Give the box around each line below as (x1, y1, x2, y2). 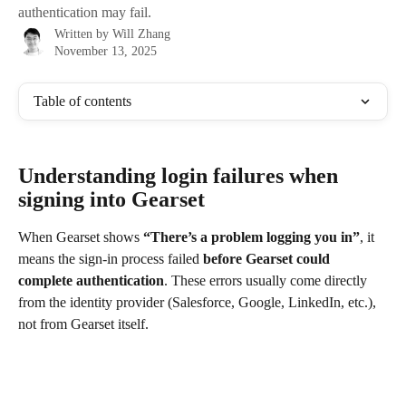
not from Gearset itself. (18, 316, 149, 333)
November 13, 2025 (54, 44, 157, 58)
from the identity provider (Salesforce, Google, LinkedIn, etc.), (18, 295, 380, 311)
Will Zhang (112, 27, 170, 41)
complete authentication (18, 273, 164, 289)
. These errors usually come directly (164, 273, 371, 289)
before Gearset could (203, 251, 333, 267)
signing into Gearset (18, 188, 205, 212)
